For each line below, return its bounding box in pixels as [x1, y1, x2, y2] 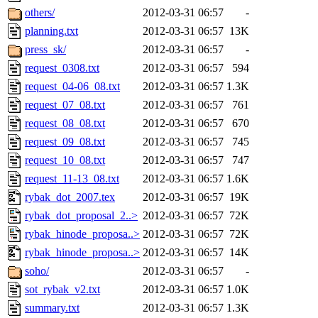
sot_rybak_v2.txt [25, 283, 100, 296]
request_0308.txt [25, 62, 99, 75]
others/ [25, 6, 55, 19]
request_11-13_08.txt [25, 172, 119, 185]
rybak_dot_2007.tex [25, 191, 115, 204]
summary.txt [25, 302, 79, 314]
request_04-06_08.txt [25, 80, 120, 93]
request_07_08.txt [25, 99, 105, 111]
